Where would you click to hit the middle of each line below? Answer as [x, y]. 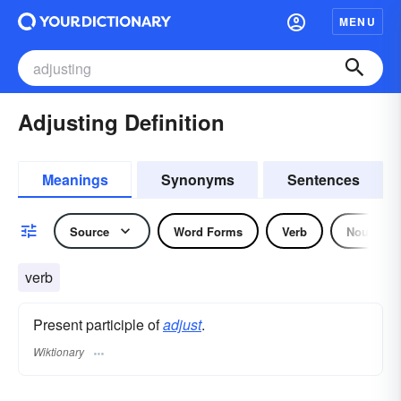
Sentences [323, 179]
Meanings [75, 179]
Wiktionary [59, 352]
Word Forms [208, 231]
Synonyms [197, 179]
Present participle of [98, 324]
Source [90, 231]
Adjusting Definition [121, 122]
